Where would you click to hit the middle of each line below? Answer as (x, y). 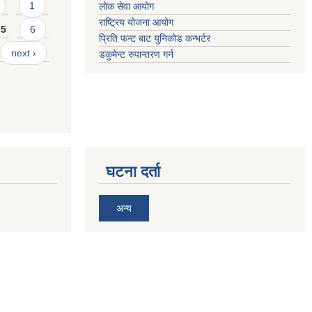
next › (23, 53)
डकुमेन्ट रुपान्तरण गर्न (136, 54)
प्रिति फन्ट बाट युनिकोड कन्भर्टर (155, 38)
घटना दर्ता (133, 171)
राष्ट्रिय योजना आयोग (136, 22)
